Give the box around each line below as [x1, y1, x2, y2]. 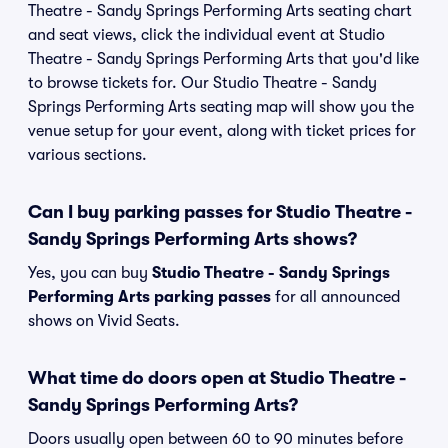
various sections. [28, 146, 147, 164]
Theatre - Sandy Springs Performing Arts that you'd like [28, 50, 419, 68]
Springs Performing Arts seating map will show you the [28, 98, 414, 116]
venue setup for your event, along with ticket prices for [28, 122, 416, 140]
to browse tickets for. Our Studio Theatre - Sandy [28, 74, 377, 92]
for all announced [271, 288, 400, 306]
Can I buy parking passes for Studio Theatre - [28, 202, 412, 222]
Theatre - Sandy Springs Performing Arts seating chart [28, 2, 412, 20]
